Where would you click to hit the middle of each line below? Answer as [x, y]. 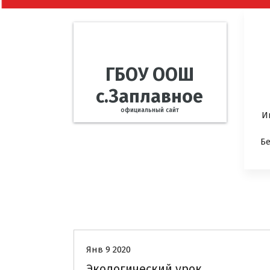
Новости [118, 207]
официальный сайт [149, 111]
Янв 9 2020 [108, 249]
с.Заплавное [150, 97]
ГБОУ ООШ [149, 75]
